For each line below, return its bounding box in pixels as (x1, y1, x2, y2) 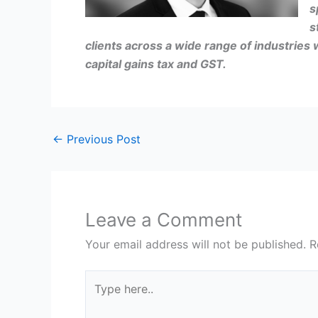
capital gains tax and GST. (85, 57, 226, 72)
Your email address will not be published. (85, 237, 306, 252)
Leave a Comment (85, 209, 242, 231)
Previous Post (63, 132, 141, 147)
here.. (84, 290, 114, 305)
